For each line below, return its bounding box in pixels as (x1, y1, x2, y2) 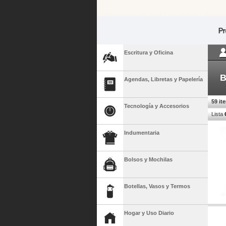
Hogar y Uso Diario (124, 210, 174, 216)
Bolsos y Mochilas (124, 156, 173, 163)
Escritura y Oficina (124, 49, 173, 56)
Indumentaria (124, 130, 159, 136)
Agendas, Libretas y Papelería (124, 76, 203, 83)
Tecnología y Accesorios (124, 103, 189, 109)
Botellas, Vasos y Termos (124, 183, 190, 190)
